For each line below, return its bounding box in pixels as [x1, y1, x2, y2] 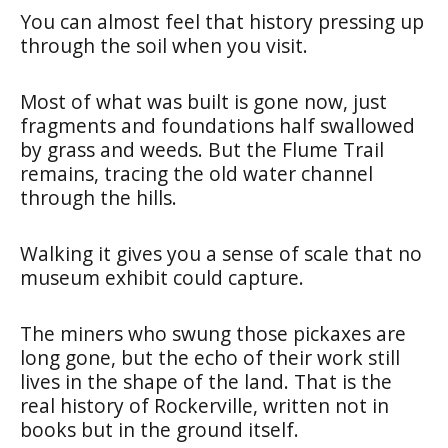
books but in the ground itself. [20, 415, 299, 443]
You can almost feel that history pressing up [20, 7, 424, 35]
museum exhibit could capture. [20, 263, 304, 291]
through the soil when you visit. [20, 31, 308, 59]
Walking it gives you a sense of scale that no [20, 239, 422, 267]
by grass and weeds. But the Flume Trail [20, 135, 384, 163]
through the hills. [20, 183, 177, 211]
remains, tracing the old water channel [20, 159, 373, 187]
